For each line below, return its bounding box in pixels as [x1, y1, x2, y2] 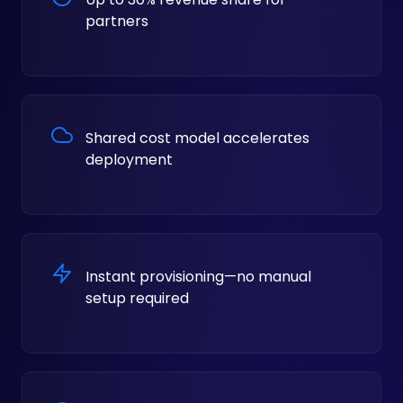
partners [85, 10, 148, 31]
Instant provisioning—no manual [85, 265, 311, 287]
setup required [85, 287, 189, 309]
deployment [85, 148, 173, 170]
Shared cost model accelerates [85, 127, 309, 148]
